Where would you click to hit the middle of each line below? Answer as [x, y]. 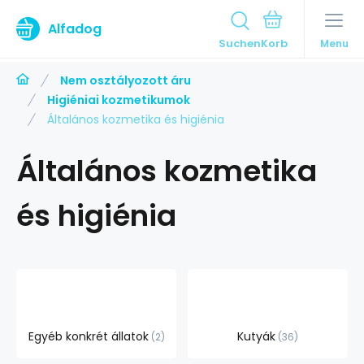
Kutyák [256, 336]
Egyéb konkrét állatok [88, 336]
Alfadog [75, 28]
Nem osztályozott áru [126, 80]
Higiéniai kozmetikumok [119, 100]
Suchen [240, 43]
